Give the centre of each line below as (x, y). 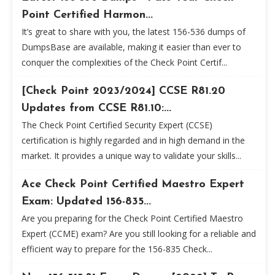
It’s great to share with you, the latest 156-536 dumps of (134, 32)
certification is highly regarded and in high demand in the (133, 140)
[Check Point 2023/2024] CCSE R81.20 (123, 91)
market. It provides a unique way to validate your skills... (131, 156)
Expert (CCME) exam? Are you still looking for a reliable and (139, 234)
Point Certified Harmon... (87, 15)
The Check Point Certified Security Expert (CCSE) (117, 125)
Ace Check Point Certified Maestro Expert (133, 184)
